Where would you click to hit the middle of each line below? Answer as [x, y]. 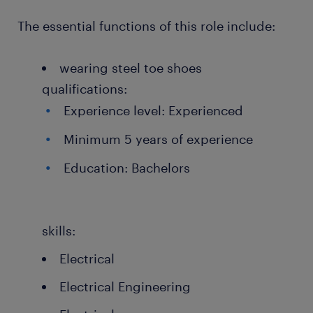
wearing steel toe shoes [132, 68]
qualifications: [85, 89]
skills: [59, 231]
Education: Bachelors [127, 168]
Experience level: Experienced [153, 110]
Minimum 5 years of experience [158, 139]
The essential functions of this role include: [146, 26]
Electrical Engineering [125, 286]
